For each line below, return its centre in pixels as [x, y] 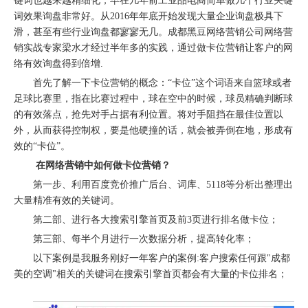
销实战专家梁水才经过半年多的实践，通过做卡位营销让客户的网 [153, 48]
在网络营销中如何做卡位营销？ [102, 165]
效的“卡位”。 [42, 146]
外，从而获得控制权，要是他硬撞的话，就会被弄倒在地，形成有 [153, 130]
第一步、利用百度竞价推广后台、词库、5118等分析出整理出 [163, 185]
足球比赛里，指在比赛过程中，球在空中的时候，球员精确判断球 [153, 99]
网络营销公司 [235, 32]
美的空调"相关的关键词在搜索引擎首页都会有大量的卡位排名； [151, 274]
